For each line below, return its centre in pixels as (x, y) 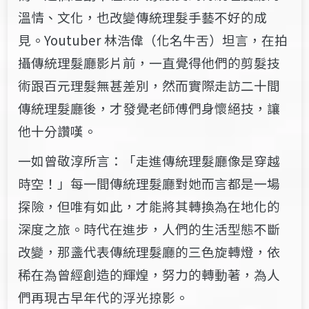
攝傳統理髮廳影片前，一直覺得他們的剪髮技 (149, 62)
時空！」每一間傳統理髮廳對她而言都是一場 (149, 183)
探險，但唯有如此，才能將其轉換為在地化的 (149, 206)
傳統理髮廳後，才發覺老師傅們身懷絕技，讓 (149, 108)
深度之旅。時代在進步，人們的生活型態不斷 (149, 228)
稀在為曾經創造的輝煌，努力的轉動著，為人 (149, 274)
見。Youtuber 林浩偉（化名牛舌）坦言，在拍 (153, 39)
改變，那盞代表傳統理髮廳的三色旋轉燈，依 (149, 251)
